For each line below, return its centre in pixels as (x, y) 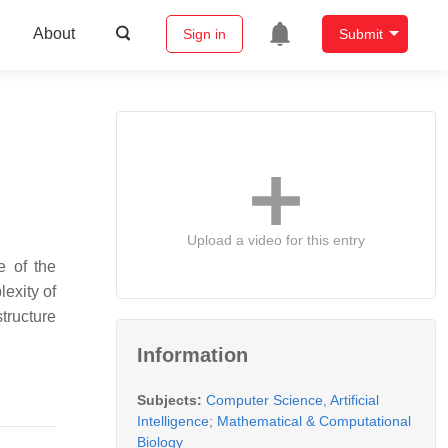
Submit (360, 34)
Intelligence (173, 420)
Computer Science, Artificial (292, 399)
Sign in (204, 34)
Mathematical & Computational (314, 420)
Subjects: (169, 399)
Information (192, 354)
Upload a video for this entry (276, 239)
